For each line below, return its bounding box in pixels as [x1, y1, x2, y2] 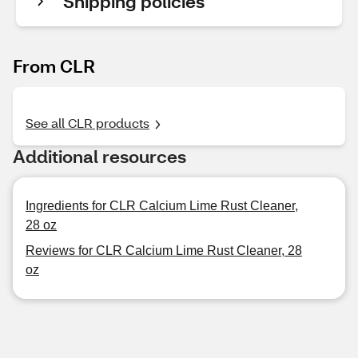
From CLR [13, 54, 95, 78]
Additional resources [13, 145, 186, 168]
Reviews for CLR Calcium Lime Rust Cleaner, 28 [26, 244, 302, 257]
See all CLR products [26, 114, 149, 131]
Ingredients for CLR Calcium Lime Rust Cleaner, [26, 199, 298, 213]
